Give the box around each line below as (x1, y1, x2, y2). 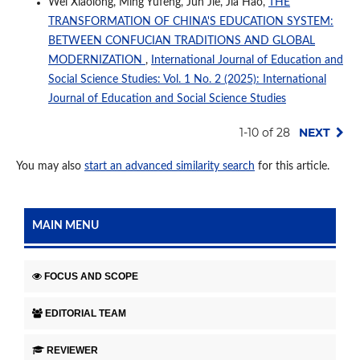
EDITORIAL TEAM (45, 307, 126, 319)
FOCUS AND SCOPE (44, 270, 138, 282)
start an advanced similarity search (84, 160, 255, 172)
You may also (15, 160, 84, 172)
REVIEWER (47, 344, 98, 356)
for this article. (254, 160, 329, 172)
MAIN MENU (32, 219, 99, 231)
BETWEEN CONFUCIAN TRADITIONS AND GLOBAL (47, 35, 315, 47)
